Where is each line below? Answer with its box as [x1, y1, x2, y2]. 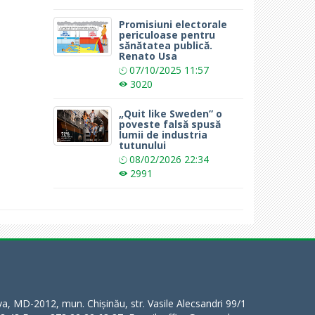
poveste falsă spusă [119, 117, 221, 131]
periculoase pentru [119, 27, 216, 41]
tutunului [119, 138, 167, 152]
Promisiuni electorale [119, 17, 228, 31]
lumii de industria [119, 127, 208, 141]
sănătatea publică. [119, 38, 213, 52]
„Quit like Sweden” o [119, 106, 223, 120]
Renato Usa [119, 49, 178, 63]
